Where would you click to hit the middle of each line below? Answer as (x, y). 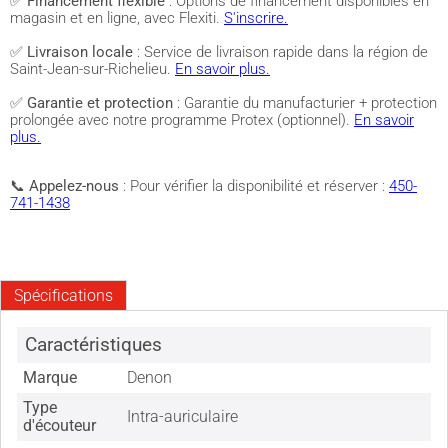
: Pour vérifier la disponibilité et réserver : (254, 186)
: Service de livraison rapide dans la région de (280, 52)
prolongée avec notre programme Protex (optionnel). (182, 120)
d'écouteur (60, 426)
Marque (50, 378)
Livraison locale (80, 52)
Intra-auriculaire (183, 417)
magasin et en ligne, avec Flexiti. (117, 18)
